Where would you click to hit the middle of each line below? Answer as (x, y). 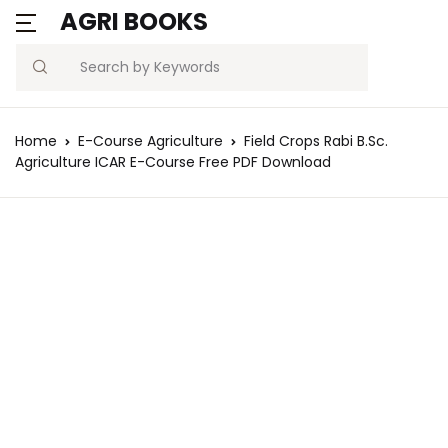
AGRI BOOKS (134, 21)
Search (43, 77)
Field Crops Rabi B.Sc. (316, 141)
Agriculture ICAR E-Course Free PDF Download (173, 162)
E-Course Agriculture (150, 141)
